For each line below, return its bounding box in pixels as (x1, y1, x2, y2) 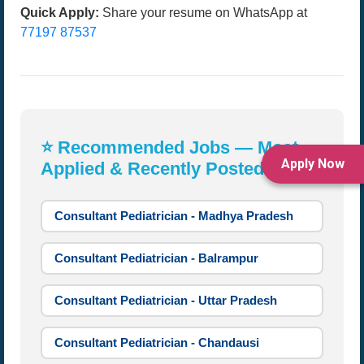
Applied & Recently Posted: (41, 158, 270, 179)
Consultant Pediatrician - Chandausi (54, 336, 259, 349)
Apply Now (281, 155, 344, 171)
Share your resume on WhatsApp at (99, 6, 307, 19)
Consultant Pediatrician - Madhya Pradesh (54, 209, 293, 223)
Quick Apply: (20, 6, 99, 19)
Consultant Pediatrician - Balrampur (54, 251, 258, 265)
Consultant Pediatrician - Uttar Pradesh (54, 293, 277, 307)
